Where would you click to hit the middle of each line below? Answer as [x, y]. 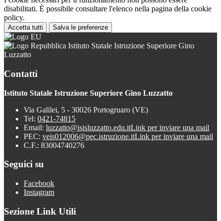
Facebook [39, 183]
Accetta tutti [25, 28]
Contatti [21, 74]
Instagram [39, 192]
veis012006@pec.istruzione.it [89, 136]
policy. [14, 18]
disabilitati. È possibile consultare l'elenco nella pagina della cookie [108, 9]
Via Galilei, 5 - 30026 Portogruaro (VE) [86, 110]
